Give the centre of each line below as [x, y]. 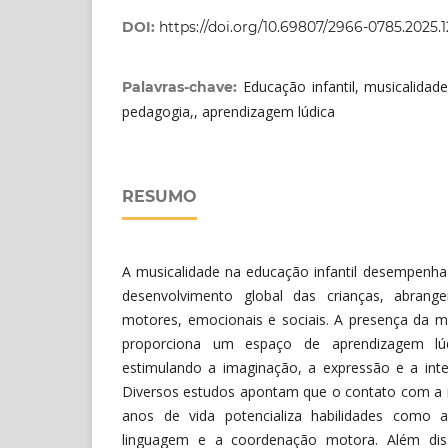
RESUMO [159, 196]
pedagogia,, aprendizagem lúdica [228, 111]
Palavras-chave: [182, 86]
